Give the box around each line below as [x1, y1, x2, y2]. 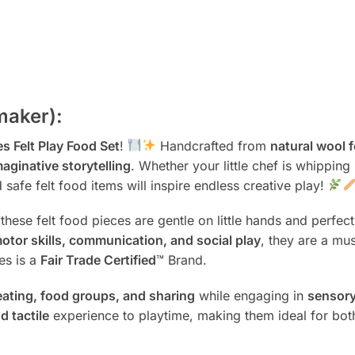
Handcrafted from [156, 137, 271, 154]
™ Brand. [156, 252, 208, 269]
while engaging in [194, 287, 307, 303]
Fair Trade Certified [40, 252, 157, 269]
